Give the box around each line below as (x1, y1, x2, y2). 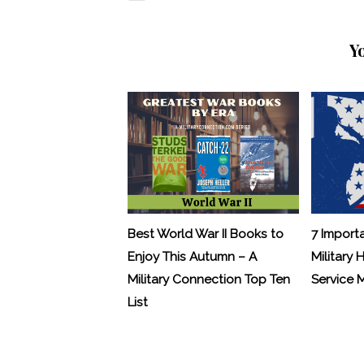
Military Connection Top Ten (127, 271, 290, 287)
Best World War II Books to (127, 226, 284, 241)
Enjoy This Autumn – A (127, 249, 257, 264)
